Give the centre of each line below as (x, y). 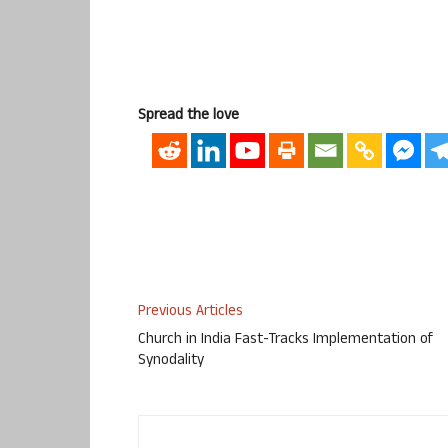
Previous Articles (190, 313)
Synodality (171, 362)
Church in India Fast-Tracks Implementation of (285, 341)
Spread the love (188, 116)
